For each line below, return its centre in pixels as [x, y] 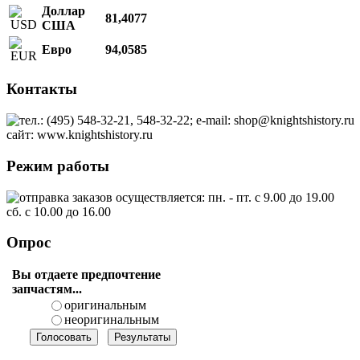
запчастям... [47, 289]
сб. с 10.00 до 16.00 [59, 211]
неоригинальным [111, 320]
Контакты [42, 89]
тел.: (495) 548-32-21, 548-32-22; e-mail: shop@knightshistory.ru [187, 121]
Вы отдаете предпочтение [86, 275]
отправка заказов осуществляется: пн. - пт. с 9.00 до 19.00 [177, 197]
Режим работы [58, 166]
